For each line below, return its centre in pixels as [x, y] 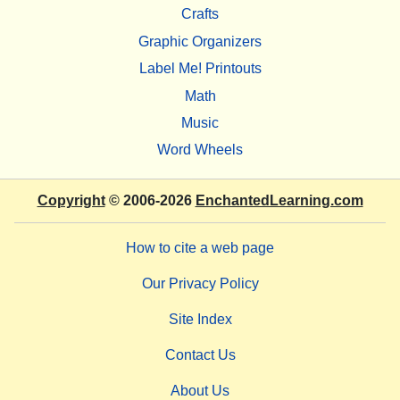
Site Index [200, 319]
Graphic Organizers [200, 41]
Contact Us [200, 354]
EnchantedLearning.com [279, 200]
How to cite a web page [200, 247]
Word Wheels [200, 150]
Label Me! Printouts [200, 69]
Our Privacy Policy [200, 283]
